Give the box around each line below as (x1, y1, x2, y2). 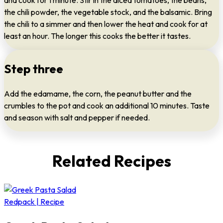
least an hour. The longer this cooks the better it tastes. (4, 31, 191, 41)
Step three (4, 61, 63, 77)
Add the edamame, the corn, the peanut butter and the (4, 89, 192, 99)
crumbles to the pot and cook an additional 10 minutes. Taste (4, 101, 210, 111)
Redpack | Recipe (4, 196, 64, 207)
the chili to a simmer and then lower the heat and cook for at (4, 19, 208, 29)
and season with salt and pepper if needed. (4, 112, 150, 123)
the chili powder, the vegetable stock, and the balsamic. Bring (4, 7, 212, 17)
